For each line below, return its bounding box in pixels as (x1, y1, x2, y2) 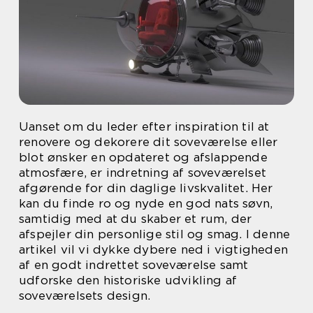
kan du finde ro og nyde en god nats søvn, (19, 196, 273, 210)
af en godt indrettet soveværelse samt (19, 258, 249, 272)
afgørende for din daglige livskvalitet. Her (19, 181, 273, 195)
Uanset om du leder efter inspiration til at (19, 119, 270, 133)
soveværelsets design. (19, 289, 151, 303)
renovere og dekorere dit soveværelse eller (19, 135, 278, 149)
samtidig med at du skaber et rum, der (19, 212, 252, 226)
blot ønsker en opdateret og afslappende (19, 150, 268, 164)
